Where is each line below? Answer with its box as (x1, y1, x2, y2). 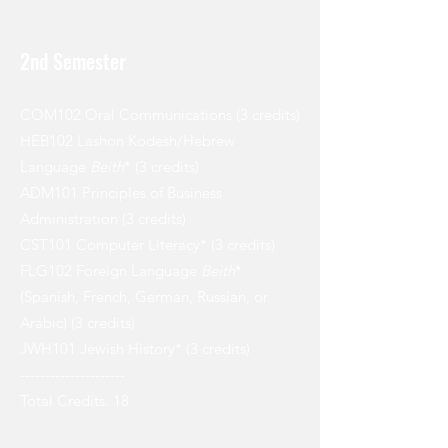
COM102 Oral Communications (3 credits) (20, 105, 300, 125)
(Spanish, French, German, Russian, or (20, 287, 268, 307)
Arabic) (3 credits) (20, 313, 135, 333)
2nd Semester (20, 46, 126, 77)
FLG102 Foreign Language (20, 261, 201, 281)
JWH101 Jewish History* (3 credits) (20, 339, 250, 359)
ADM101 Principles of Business (20, 183, 222, 203)
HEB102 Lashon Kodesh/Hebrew (20, 131, 235, 151)
